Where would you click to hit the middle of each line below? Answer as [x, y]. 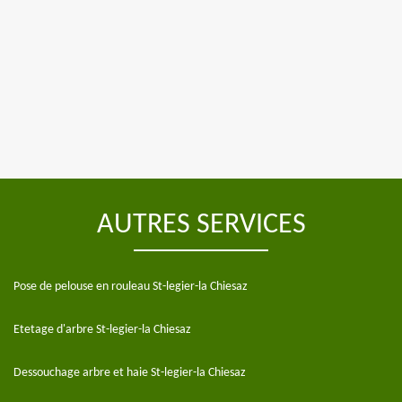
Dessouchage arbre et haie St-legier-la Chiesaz [130, 373]
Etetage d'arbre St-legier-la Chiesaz [102, 330]
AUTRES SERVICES [201, 226]
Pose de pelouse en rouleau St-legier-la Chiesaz [131, 287]
